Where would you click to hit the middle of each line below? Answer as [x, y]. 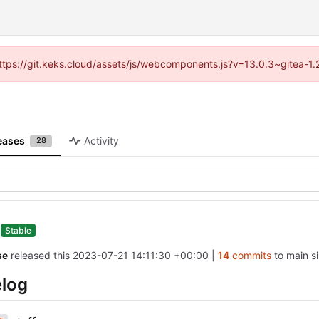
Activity [102, 141]
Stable [18, 230]
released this [41, 255]
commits [250, 255]
